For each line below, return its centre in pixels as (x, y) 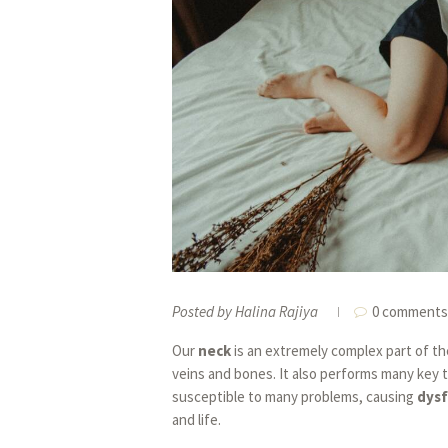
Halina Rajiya (276, 311)
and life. (196, 419)
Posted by (203, 311)
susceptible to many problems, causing (294, 396)
